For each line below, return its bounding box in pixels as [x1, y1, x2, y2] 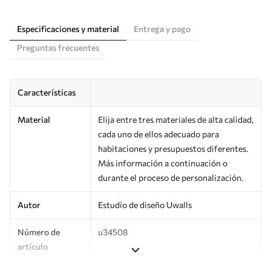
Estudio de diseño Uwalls [98, 199, 192, 210]
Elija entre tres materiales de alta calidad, [98, 114, 253, 125]
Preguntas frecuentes [17, 42, 99, 53]
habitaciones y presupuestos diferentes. [98, 143, 248, 154]
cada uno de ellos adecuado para [98, 128, 219, 139]
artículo [18, 241, 48, 252]
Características [18, 87, 76, 97]
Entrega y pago [134, 23, 191, 34]
